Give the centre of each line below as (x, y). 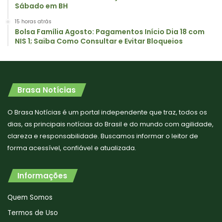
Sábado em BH (41, 6)
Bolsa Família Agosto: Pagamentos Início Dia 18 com (110, 32)
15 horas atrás (33, 22)
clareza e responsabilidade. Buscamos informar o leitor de (103, 136)
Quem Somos (30, 198)
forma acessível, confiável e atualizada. (72, 148)
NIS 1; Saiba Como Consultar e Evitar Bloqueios (99, 41)
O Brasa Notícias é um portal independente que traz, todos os (107, 112)
